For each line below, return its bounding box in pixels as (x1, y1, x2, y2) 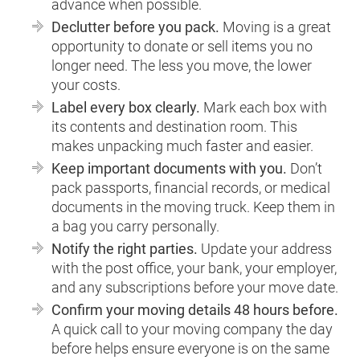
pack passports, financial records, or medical (51, 178, 331, 196)
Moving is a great (219, 18, 332, 35)
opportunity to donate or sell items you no (51, 37, 313, 55)
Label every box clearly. (51, 98, 201, 116)
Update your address (198, 239, 333, 257)
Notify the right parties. (51, 239, 198, 257)
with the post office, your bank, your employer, (51, 259, 337, 276)
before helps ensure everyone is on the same (51, 339, 330, 357)
